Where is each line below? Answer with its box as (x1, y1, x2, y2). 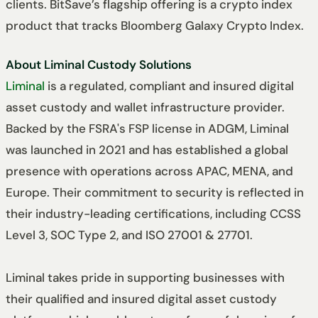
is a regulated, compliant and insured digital (45, 78, 294, 94)
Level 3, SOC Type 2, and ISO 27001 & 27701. (6, 227, 253, 243)
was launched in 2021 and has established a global (6, 142, 288, 158)
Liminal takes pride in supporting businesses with (6, 270, 285, 286)
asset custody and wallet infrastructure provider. (6, 99, 285, 116)
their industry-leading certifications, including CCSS (6, 206, 301, 222)
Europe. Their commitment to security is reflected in (6, 185, 304, 201)
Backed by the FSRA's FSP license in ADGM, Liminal (6, 121, 289, 137)
